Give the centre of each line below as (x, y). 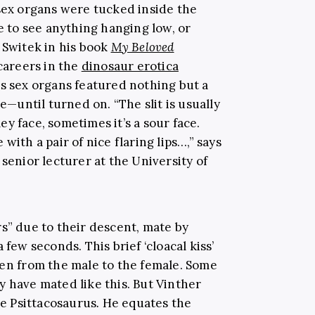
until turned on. (65, 104)
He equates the (146, 303)
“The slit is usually (167, 104)
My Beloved (142, 47)
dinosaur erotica (130, 66)
